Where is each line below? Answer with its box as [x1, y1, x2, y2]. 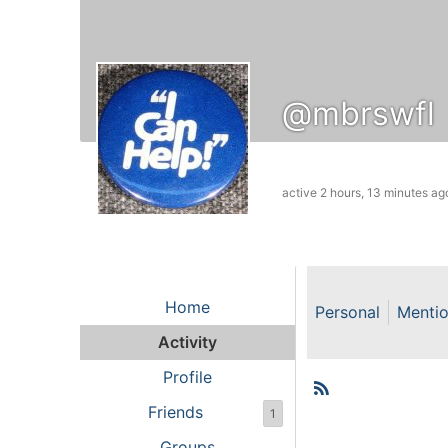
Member [311, 391, 445, 433]
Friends [147, 401, 203, 422]
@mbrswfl [282, 93, 435, 133]
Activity [157, 331, 217, 352]
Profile [162, 366, 212, 387]
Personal [314, 301, 380, 322]
